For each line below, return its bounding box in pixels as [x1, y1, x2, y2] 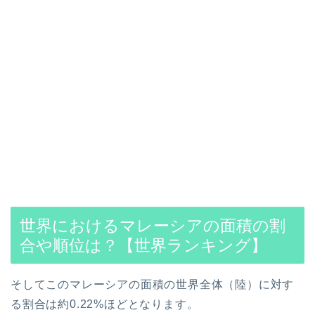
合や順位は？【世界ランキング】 [20, 236, 267, 255]
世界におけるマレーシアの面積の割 [20, 216, 285, 235]
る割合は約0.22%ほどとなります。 [11, 297, 199, 310]
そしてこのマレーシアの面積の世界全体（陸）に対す [11, 278, 295, 290]
